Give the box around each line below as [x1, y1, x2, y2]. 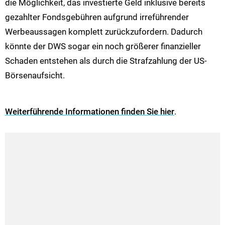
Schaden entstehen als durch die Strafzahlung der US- [5, 55, 207, 66]
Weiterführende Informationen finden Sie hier [5, 106, 174, 117]
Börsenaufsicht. [5, 70, 65, 80]
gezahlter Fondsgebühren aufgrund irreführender [5, 12, 189, 22]
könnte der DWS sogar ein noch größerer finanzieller [5, 41, 201, 51]
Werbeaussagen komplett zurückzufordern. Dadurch [5, 26, 202, 37]
